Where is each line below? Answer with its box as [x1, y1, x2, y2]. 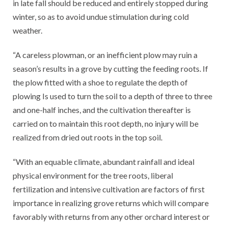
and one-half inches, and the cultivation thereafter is [13, 104, 191, 115]
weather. [13, 25, 42, 35]
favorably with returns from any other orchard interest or [13, 211, 210, 221]
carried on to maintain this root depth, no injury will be [13, 118, 198, 128]
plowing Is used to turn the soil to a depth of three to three [13, 91, 212, 101]
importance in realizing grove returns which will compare [13, 197, 209, 208]
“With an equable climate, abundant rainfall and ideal [13, 156, 194, 166]
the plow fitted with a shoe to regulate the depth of [13, 77, 188, 87]
